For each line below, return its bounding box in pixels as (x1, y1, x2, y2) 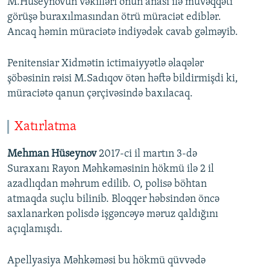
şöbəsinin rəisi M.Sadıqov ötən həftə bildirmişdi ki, (7, 73, 238, 85)
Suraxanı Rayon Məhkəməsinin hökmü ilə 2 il (7, 163, 214, 175)
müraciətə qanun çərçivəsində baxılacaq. (7, 88, 193, 100)
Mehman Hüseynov (7, 148, 99, 160)
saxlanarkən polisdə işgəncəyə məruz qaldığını (7, 209, 218, 220)
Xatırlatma (14, 120, 77, 134)
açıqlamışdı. (7, 224, 63, 235)
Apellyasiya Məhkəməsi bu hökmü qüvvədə (7, 255, 206, 266)
